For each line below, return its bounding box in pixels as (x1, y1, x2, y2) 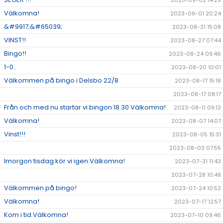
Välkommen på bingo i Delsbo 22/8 (4, 76, 118, 85)
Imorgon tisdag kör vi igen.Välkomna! (4, 156, 125, 166)
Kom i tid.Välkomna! (4, 210, 68, 220)
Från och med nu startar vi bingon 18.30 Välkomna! (4, 103, 166, 112)
